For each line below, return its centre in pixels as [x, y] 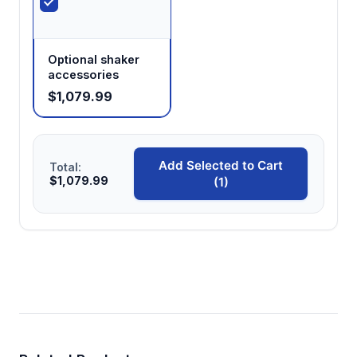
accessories [83, 74]
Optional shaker [94, 59]
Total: [65, 167]
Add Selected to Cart [221, 165]
